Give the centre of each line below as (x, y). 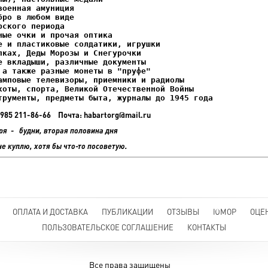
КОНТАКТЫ (207, 227)
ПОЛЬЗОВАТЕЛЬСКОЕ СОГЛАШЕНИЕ (108, 227)
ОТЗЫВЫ (183, 212)
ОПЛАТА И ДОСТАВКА (50, 212)
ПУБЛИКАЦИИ (127, 212)
